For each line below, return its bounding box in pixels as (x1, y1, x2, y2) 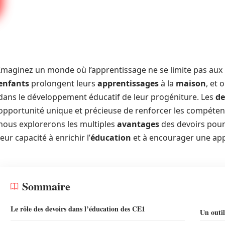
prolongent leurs (29, 78, 97, 89)
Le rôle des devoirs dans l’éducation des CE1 (11, 203, 145, 214)
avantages (117, 119, 159, 130)
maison (176, 78, 206, 89)
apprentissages (97, 78, 159, 89)
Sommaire (22, 178, 70, 194)
